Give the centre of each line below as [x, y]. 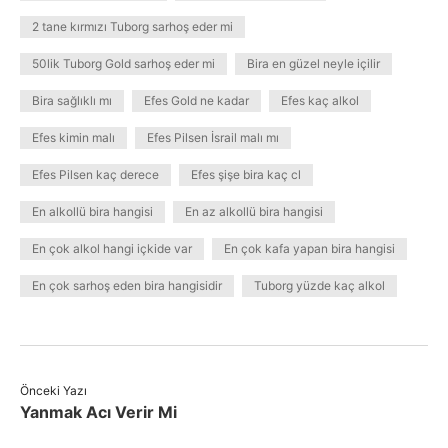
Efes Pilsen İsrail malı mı [213, 137]
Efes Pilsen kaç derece [95, 174]
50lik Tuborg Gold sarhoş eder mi [123, 63]
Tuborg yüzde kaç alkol [319, 285]
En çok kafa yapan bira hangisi [309, 248]
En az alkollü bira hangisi [254, 211]
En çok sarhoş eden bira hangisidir [127, 285]
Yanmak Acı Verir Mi [98, 412]
